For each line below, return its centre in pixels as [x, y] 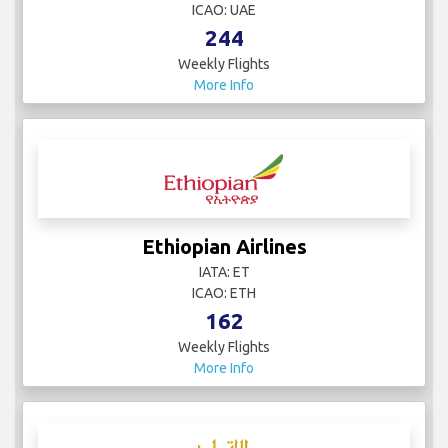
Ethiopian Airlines [224, 247]
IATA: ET [224, 272]
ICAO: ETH [224, 293]
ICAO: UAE [224, 10]
